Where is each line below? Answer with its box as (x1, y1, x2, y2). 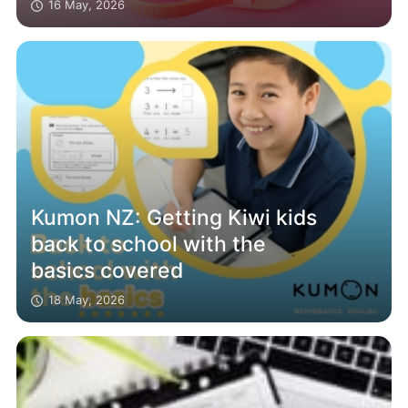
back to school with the (31, 230, 267, 257)
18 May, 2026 (48, 291, 126, 307)
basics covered (31, 257, 184, 283)
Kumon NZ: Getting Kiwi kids (31, 204, 318, 230)
